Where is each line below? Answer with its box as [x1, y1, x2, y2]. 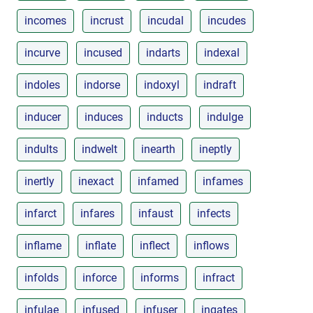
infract [203, 270, 235, 284]
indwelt [82, 142, 117, 156]
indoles [24, 78, 60, 92]
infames [203, 174, 243, 188]
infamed [138, 174, 179, 188]
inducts [147, 110, 183, 124]
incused [84, 45, 122, 59]
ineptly [199, 142, 232, 156]
